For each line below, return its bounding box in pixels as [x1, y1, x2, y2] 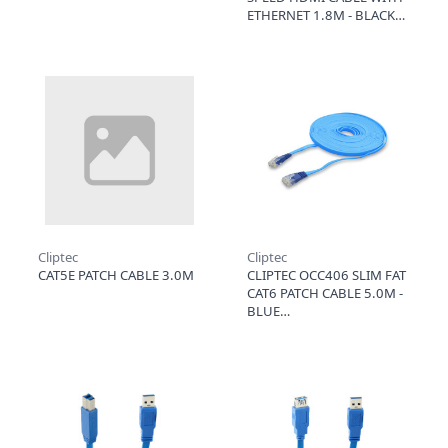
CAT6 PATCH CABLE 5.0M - [246, 283, 403, 302]
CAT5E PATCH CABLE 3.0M [37, 265, 194, 284]
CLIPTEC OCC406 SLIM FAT [246, 265, 406, 284]
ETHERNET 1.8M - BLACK [246, 5, 395, 24]
